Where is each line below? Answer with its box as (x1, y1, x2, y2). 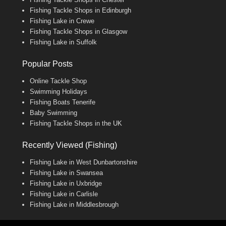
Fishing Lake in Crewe (30, 17, 94, 25)
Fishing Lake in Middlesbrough (30, 201, 119, 209)
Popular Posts (22, 60, 73, 69)
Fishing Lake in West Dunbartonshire (30, 158, 137, 166)
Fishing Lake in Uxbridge (30, 180, 102, 188)
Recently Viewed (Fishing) (22, 141, 117, 150)
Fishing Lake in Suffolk (30, 38, 97, 46)
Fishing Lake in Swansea (30, 169, 103, 177)
